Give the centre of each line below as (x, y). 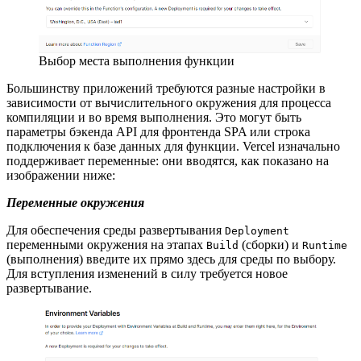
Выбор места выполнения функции (137, 60)
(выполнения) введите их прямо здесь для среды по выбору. (171, 259)
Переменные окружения (75, 202)
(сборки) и (270, 244)
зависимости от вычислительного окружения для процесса (169, 102)
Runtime (325, 245)
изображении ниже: (62, 175)
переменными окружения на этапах (106, 244)
